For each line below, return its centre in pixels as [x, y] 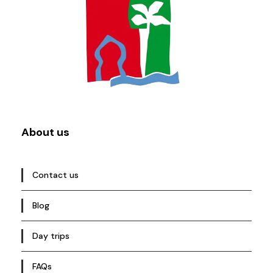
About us [45, 133]
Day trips [51, 236]
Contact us [55, 175]
